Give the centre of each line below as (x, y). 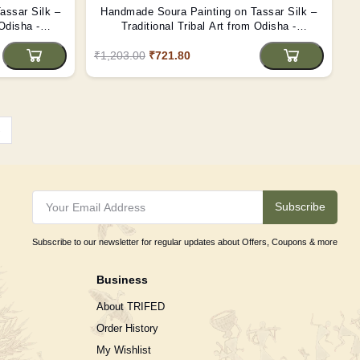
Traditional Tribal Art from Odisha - (209, 26)
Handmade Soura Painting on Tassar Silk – (209, 11)
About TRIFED (131, 306)
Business (123, 279)
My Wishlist (124, 350)
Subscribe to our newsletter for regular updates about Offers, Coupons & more (184, 241)
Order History (128, 328)
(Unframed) (209, 40)
